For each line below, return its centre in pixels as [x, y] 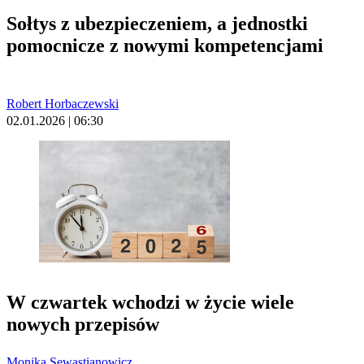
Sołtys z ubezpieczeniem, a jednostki [157, 23]
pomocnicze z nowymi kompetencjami [165, 45]
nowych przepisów [83, 324]
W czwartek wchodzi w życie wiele [150, 302]
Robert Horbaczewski [63, 103]
